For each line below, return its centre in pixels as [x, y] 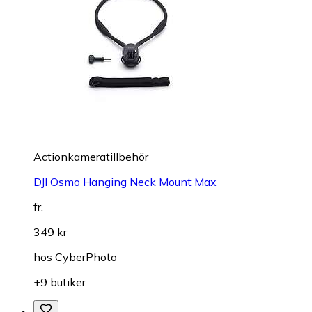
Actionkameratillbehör [91, 156]
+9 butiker [60, 282]
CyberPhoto [86, 257]
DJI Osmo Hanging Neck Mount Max [125, 181]
